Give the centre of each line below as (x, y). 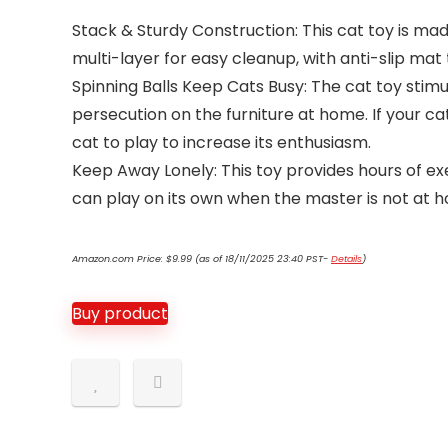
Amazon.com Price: (119, 258)
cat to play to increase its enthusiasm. (221, 142)
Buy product (120, 313)
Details (346, 258)
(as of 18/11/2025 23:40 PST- (261, 258)
